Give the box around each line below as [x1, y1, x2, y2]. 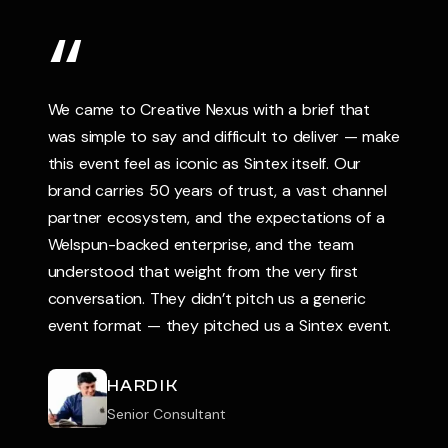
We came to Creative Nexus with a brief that [47, 99, 370, 120]
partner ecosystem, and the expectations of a [47, 207, 385, 228]
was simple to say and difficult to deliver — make [47, 126, 400, 147]
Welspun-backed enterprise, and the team [47, 234, 354, 255]
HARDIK [106, 376, 179, 395]
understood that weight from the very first [47, 261, 359, 282]
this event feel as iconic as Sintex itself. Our [47, 153, 362, 174]
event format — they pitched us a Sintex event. [47, 315, 392, 336]
